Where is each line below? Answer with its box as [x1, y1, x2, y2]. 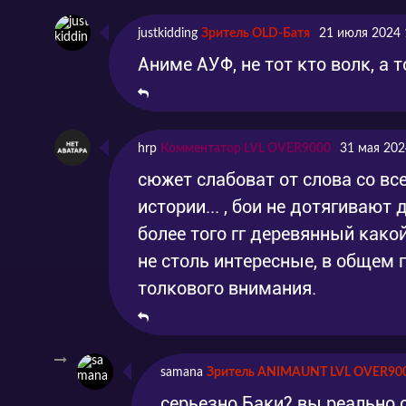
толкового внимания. [138, 277, 316, 299]
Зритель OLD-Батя [201, 27, 310, 40]
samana [160, 366, 203, 379]
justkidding [138, 27, 198, 40]
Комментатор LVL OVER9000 [160, 142, 331, 155]
